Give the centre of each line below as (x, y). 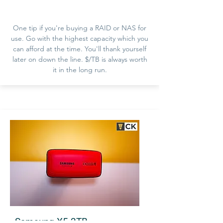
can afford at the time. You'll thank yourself (80, 49)
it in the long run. (80, 69)
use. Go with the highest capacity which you (80, 38)
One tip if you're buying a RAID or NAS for (80, 28)
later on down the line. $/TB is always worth (80, 59)
